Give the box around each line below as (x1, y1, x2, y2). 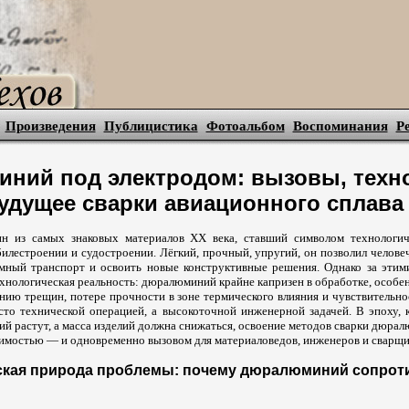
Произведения (5, 119, 96, 133)
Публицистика (103, 119, 198, 133)
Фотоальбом (205, 119, 285, 133)
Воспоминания (292, 119, 388, 133)
